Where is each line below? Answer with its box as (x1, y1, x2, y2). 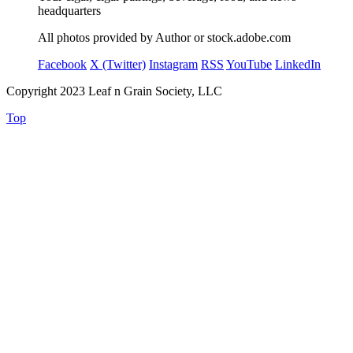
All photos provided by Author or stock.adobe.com (38, 30, 291, 44)
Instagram (149, 57, 198, 71)
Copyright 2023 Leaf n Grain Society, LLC (6, 84, 222, 98)
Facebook (38, 57, 87, 71)
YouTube (226, 57, 272, 71)
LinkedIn (275, 57, 321, 71)
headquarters (38, 3, 101, 17)
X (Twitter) (90, 57, 146, 71)
